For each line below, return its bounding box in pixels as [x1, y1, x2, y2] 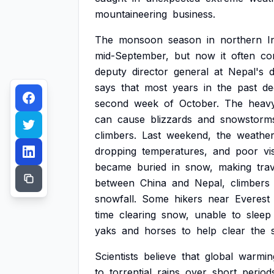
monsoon [119, 34, 163, 46]
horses [144, 224, 176, 237]
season [168, 34, 201, 46]
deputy [95, 65, 127, 78]
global [205, 250, 233, 262]
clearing [119, 209, 156, 221]
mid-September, [95, 50, 169, 62]
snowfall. [95, 193, 136, 205]
